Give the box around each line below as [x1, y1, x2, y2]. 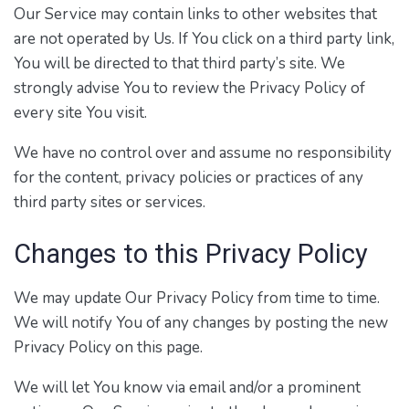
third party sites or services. [14, 192, 205, 214]
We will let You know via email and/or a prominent [14, 376, 361, 398]
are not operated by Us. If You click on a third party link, [14, 28, 394, 50]
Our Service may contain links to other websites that [14, 4, 377, 26]
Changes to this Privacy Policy [14, 238, 368, 270]
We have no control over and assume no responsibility [14, 142, 392, 164]
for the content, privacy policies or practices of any [14, 167, 363, 189]
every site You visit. [14, 102, 147, 124]
